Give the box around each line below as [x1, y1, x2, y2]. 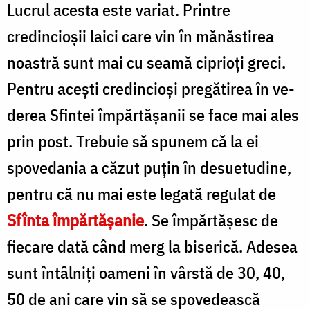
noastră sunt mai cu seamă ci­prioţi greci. [7, 51, 286, 73]
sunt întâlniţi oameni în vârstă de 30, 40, [7, 261, 285, 284]
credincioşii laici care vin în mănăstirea [7, 24, 274, 47]
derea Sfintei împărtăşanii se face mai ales [7, 103, 299, 126]
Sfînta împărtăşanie [7, 208, 144, 231]
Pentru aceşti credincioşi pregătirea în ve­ [7, 77, 295, 100]
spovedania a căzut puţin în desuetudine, [7, 156, 291, 179]
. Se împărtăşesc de [144, 208, 278, 231]
